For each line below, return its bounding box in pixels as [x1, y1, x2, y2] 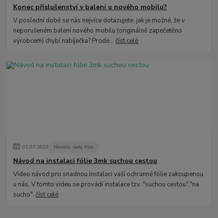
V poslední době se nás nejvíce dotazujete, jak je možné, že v [13, 16, 185, 25]
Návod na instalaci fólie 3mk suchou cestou [13, 156, 158, 165]
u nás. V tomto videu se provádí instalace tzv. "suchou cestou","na [13, 180, 200, 189]
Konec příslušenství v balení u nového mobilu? [13, 2, 167, 12]
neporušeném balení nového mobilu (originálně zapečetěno [13, 26, 182, 35]
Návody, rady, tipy [54, 143, 94, 151]
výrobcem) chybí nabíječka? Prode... [13, 36, 116, 45]
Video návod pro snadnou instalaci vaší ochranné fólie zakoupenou [13, 169, 204, 179]
